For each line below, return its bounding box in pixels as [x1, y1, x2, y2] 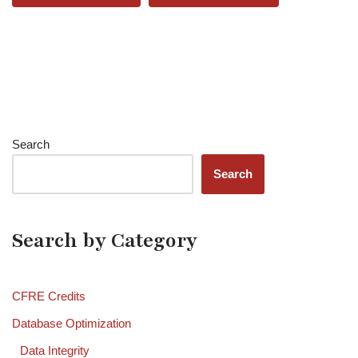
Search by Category [12, 227, 197, 255]
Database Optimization [12, 316, 131, 331]
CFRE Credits [12, 289, 86, 304]
